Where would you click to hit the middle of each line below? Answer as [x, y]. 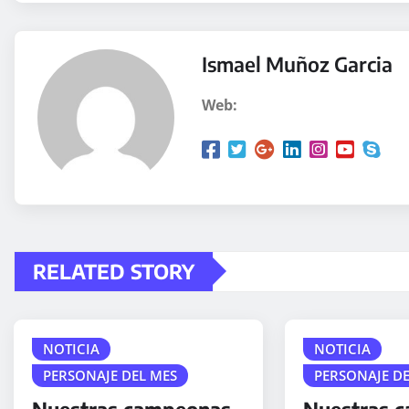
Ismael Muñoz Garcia [297, 63]
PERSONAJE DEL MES [110, 375]
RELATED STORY [114, 271]
